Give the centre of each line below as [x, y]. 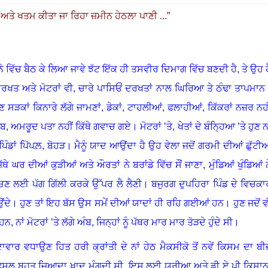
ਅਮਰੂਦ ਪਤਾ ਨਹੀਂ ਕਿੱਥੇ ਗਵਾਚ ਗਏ [71, 126]
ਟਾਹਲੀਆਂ [145, 107]
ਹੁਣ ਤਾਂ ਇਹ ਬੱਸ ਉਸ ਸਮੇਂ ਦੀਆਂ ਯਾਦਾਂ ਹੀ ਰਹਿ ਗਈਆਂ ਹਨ [122, 203]
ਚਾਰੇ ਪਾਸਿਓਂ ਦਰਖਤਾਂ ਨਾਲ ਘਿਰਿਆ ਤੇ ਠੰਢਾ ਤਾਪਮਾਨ [172, 88]
